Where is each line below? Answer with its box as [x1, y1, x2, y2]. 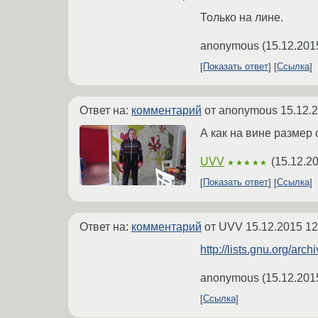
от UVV [202, 220, 246, 233]
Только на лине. [200, 11, 283, 23]
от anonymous [202, 104, 280, 116]
